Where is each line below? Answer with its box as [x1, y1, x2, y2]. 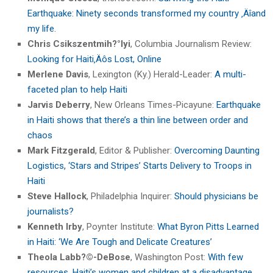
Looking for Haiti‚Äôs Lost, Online [27, 53, 161, 65]
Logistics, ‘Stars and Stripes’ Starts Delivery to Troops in [27, 160, 252, 171]
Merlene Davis [27, 68, 88, 80]
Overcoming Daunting [174, 144, 260, 156]
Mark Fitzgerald [27, 144, 95, 156]
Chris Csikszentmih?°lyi [27, 38, 130, 49]
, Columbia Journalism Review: [130, 38, 252, 49]
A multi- [214, 68, 246, 80]
